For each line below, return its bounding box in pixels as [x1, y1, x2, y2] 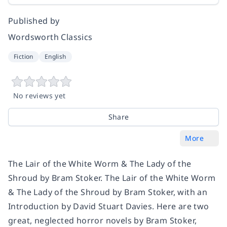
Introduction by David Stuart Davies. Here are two [8, 201, 209, 212]
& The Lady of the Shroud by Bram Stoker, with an [8, 186, 208, 198]
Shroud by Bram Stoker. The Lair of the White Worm [8, 172, 216, 184]
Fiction [14, 52, 33, 61]
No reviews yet [13, 91, 66, 101]
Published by [8, 15, 60, 27]
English [44, 52, 66, 61]
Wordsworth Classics [8, 31, 93, 43]
